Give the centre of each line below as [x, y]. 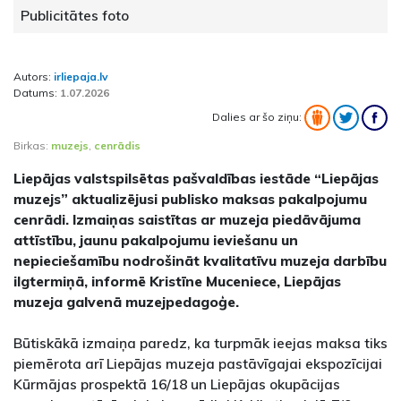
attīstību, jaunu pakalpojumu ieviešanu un [156, 240]
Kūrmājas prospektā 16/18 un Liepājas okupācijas [177, 384]
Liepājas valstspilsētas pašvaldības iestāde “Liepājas [196, 179]
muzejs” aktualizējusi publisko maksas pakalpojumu [190, 199]
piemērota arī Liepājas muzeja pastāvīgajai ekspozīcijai [198, 364]
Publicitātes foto [75, 16]
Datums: [37, 93]
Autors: [34, 77]
